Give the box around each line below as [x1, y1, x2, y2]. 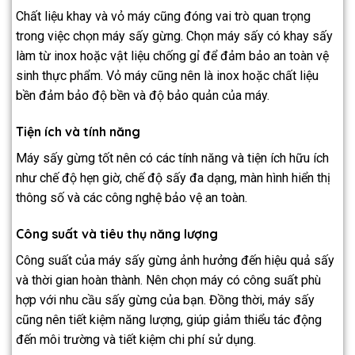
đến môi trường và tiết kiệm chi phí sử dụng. [16, 331, 256, 347]
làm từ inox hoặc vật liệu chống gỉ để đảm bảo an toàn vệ [16, 48, 329, 64]
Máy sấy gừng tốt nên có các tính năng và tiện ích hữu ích [16, 151, 329, 166]
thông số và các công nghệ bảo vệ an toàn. [16, 190, 247, 206]
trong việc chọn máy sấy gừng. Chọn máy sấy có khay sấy [16, 29, 333, 44]
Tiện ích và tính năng [16, 124, 140, 140]
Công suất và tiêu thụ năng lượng [16, 225, 218, 242]
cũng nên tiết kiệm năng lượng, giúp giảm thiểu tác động [16, 311, 322, 327]
